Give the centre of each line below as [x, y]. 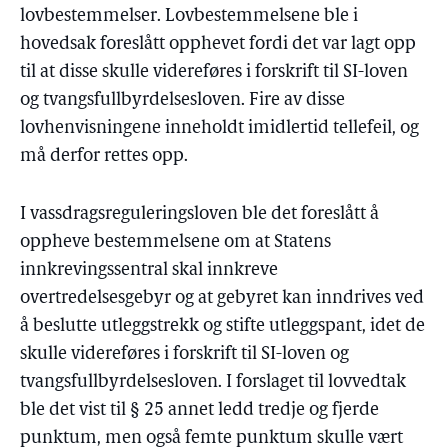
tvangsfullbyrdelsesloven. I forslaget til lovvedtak [213, 382]
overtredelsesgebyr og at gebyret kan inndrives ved [222, 298]
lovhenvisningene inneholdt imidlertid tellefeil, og [219, 128]
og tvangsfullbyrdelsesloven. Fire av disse [182, 100]
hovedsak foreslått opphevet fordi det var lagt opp [218, 44]
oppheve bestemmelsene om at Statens [175, 242]
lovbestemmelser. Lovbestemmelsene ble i [189, 16]
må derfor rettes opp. [104, 156]
